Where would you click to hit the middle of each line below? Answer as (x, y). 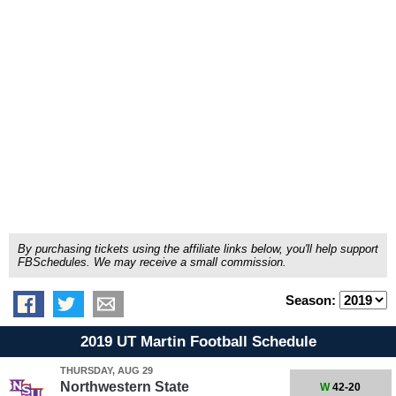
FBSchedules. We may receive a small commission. (152, 262)
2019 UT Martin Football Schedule (198, 342)
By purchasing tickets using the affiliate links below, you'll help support (198, 249)
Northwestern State (124, 387)
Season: (312, 300)
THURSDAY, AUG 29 (106, 370)
